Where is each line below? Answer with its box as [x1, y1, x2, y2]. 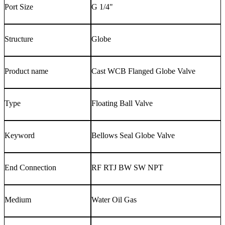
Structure [5, 34, 33, 43]
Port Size [5, 2, 33, 11]
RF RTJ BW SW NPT [91, 163, 163, 172]
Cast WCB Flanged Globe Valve [91, 66, 195, 75]
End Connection [5, 163, 56, 172]
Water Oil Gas [91, 195, 137, 204]
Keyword [5, 131, 35, 140]
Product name [5, 66, 48, 75]
